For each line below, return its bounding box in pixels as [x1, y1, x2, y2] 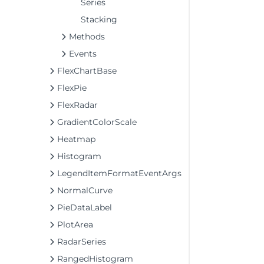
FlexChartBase [57, 65, 117, 76]
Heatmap [57, 134, 95, 144]
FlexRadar [57, 100, 98, 110]
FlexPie [57, 82, 87, 93]
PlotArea [57, 219, 93, 230]
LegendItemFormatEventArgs [57, 168, 181, 179]
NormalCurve [57, 185, 113, 196]
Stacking [81, 14, 117, 25]
